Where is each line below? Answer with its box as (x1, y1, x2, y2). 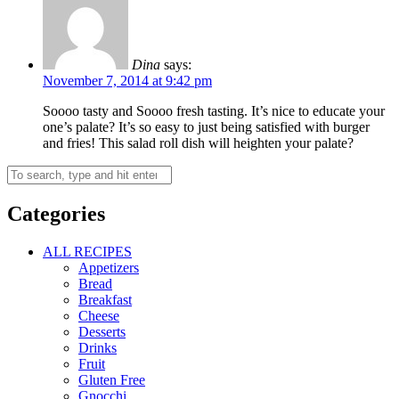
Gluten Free (78, 371, 145, 387)
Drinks (78, 339, 117, 355)
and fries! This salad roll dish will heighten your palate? (43, 134, 354, 151)
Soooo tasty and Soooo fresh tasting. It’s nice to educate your (43, 102, 385, 118)
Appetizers (78, 259, 139, 275)
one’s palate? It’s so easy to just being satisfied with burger (43, 118, 370, 134)
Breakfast (78, 291, 132, 307)
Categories (7, 201, 105, 225)
